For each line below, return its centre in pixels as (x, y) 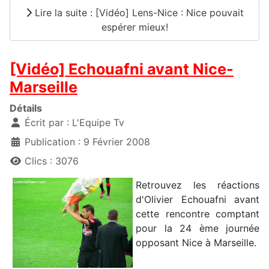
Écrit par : (47, 122)
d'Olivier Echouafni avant (198, 199)
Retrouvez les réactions (198, 185)
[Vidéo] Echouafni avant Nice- (122, 69)
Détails (26, 108)
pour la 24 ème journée (198, 228)
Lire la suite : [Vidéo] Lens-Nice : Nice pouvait (138, 13)
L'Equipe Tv (98, 122)
